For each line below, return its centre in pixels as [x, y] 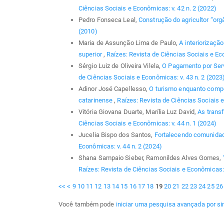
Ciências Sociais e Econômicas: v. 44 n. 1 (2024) [147, 123]
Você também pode [87, 204]
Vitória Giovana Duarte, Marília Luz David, [138, 111]
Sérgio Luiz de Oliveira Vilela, [120, 65]
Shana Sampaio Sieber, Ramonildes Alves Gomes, [151, 157]
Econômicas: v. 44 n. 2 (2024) [120, 146]
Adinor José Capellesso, [114, 88]
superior [91, 54]
